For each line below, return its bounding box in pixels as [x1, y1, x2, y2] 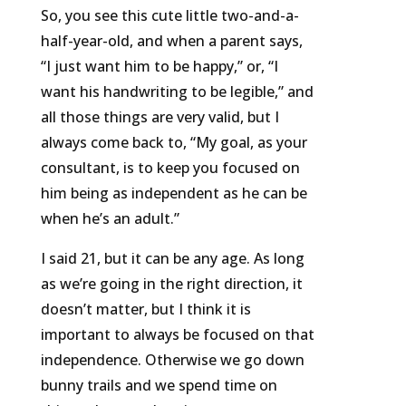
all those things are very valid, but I [40, 107, 279, 128]
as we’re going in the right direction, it [40, 274, 303, 295]
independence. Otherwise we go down [40, 350, 304, 371]
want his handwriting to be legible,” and [40, 82, 314, 102]
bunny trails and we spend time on [40, 375, 277, 396]
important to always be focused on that [40, 324, 314, 345]
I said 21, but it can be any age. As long [40, 248, 304, 269]
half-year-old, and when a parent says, [40, 31, 303, 52]
